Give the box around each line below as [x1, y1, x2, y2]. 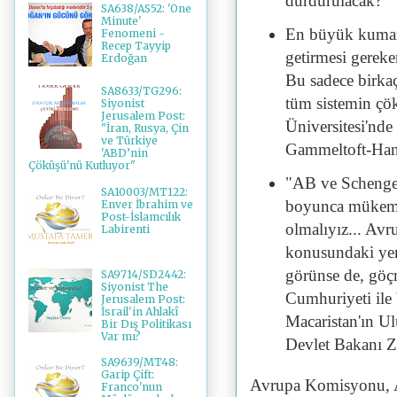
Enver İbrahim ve [100, 197, 193, 211]
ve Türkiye [100, 134, 158, 148]
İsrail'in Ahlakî [100, 304, 178, 318]
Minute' [100, 14, 142, 28]
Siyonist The [100, 279, 168, 293]
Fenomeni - [100, 27, 165, 41]
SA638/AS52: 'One [100, 2, 191, 16]
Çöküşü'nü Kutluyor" [28, 159, 136, 173]
